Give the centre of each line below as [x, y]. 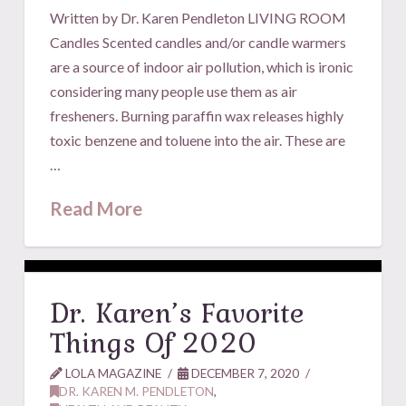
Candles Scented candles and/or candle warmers [198, 42]
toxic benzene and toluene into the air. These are [198, 140]
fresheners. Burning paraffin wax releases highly [197, 115]
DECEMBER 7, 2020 [244, 372]
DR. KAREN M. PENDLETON [137, 391]
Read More [97, 208]
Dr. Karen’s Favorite [178, 312]
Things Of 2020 [155, 342]
